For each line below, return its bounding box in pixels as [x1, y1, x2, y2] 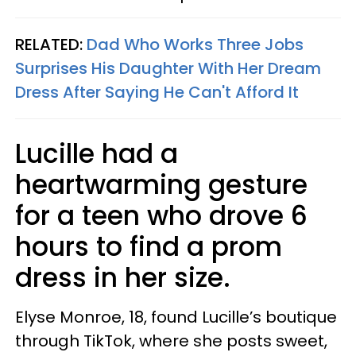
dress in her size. [15, 258, 230, 296]
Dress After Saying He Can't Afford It [15, 80, 299, 103]
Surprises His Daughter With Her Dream [15, 56, 321, 79]
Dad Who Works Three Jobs [87, 33, 304, 56]
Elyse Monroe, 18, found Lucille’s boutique [15, 305, 337, 328]
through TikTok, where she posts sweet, [15, 329, 327, 352]
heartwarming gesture [15, 165, 308, 203]
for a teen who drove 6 [15, 196, 308, 234]
